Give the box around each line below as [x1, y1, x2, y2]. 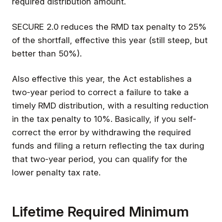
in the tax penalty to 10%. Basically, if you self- [12, 113, 196, 124]
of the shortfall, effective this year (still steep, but [12, 35, 208, 45]
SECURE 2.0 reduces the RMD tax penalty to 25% [12, 21, 207, 32]
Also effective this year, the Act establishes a [12, 73, 192, 84]
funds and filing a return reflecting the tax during [12, 140, 204, 151]
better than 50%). [12, 48, 82, 58]
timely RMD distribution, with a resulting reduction [12, 100, 209, 111]
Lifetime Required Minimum [12, 203, 189, 220]
